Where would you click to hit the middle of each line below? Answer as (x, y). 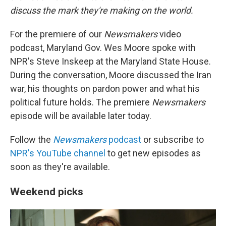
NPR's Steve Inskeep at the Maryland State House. (110, 61)
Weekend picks (47, 191)
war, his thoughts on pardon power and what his (105, 89)
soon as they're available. (60, 167)
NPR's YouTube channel (58, 153)
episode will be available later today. (81, 116)
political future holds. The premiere (81, 102)
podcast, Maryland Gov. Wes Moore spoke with (103, 48)
